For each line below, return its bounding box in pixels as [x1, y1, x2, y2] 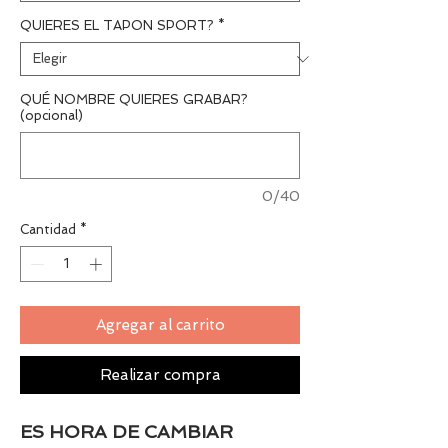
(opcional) [20, 108, 83, 123]
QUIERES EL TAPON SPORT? [20, 18, 214, 33]
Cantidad [20, 222, 76, 237]
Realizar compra [99, 365, 221, 384]
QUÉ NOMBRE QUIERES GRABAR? [20, 92, 248, 107]
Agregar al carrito [95, 315, 225, 334]
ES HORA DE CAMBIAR [20, 420, 233, 442]
